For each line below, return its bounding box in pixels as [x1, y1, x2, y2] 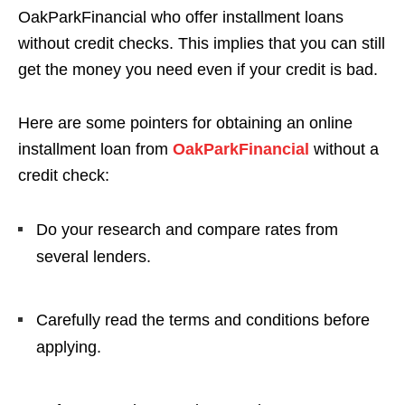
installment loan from [18, 140, 173, 158]
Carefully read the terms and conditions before [36, 311, 370, 329]
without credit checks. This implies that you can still [18, 34, 385, 52]
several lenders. [36, 248, 151, 266]
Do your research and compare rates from [36, 221, 338, 239]
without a [314, 140, 379, 158]
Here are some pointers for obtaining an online [18, 114, 353, 132]
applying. [36, 338, 101, 356]
